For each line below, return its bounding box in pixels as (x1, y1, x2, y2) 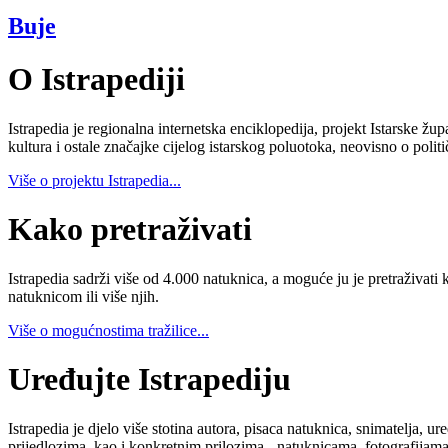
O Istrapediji (8, 61, 185, 98)
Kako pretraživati (8, 211, 252, 248)
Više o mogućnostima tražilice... (8, 321, 209, 339)
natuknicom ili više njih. (8, 287, 159, 305)
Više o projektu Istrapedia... (8, 171, 181, 189)
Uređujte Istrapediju (8, 361, 291, 398)
